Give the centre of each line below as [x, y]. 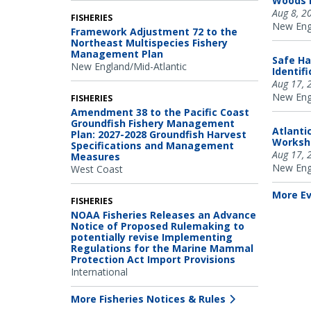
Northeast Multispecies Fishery [149, 42]
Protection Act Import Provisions [153, 259]
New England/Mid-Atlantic [129, 66]
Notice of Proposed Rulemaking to [158, 226]
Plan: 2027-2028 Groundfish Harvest [159, 134]
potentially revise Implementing [152, 237]
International [99, 271]
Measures [95, 156]
